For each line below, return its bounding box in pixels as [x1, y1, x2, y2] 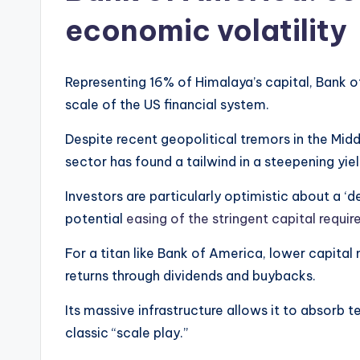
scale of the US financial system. [65, 96, 269, 113]
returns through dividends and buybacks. [65, 268, 316, 284]
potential [65, 211, 126, 227]
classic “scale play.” [65, 325, 188, 342]
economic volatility [65, 12, 346, 50]
